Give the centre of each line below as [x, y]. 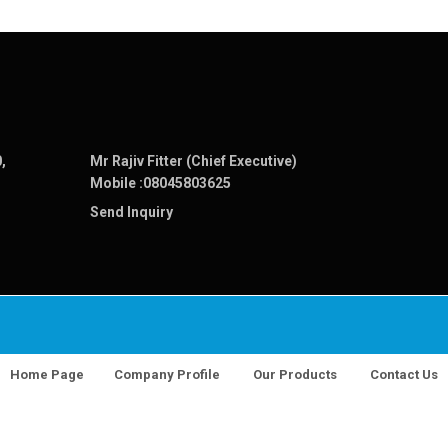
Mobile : [116, 183]
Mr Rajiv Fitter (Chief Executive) [193, 161]
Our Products [295, 374]
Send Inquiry [131, 212]
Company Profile [167, 374]
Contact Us [404, 374]
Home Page [47, 374]
